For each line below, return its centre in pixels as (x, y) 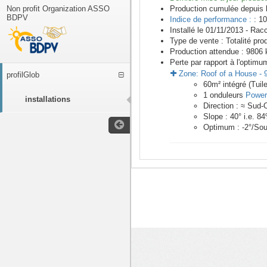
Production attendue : (208, 52)
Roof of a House (229, 74)
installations (48, 99)
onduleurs (226, 95)
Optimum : (223, 128)
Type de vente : (198, 41)
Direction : (222, 106)
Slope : (217, 117)
